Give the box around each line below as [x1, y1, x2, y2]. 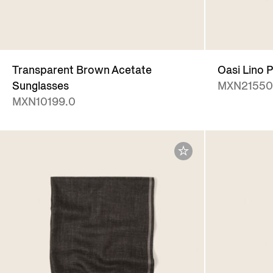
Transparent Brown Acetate [12, 63, 152, 78]
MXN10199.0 [12, 94, 76, 110]
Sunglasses [12, 79, 69, 94]
